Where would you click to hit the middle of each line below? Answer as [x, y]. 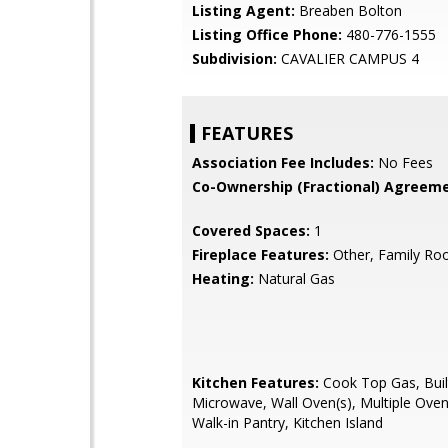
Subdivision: [234, 58]
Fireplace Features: [260, 254]
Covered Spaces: [251, 230]
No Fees [403, 162]
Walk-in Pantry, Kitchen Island [287, 422]
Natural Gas [294, 278]
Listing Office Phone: [267, 34]
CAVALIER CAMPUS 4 [348, 58]
